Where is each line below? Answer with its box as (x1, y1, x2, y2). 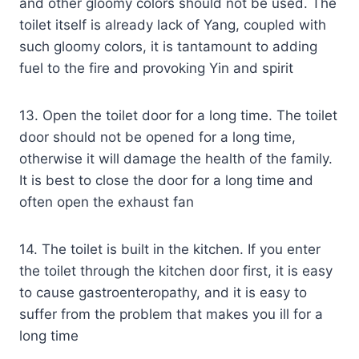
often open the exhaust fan (19, 193, 194, 210)
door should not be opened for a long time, (19, 128, 296, 145)
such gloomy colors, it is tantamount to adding (19, 38, 317, 54)
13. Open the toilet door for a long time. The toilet (19, 107, 337, 123)
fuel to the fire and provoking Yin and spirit (19, 59, 293, 76)
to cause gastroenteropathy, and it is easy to (19, 284, 307, 301)
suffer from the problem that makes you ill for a (19, 305, 323, 322)
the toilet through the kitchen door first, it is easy (19, 262, 333, 279)
